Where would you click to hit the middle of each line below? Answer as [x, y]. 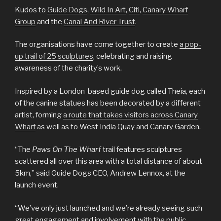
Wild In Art [108, 10]
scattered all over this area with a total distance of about [109, 162]
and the [50, 21]
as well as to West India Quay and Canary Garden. [118, 127]
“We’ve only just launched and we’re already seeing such [109, 208]
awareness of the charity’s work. [68, 68]
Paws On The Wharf [67, 150]
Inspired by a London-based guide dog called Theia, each [110, 91]
